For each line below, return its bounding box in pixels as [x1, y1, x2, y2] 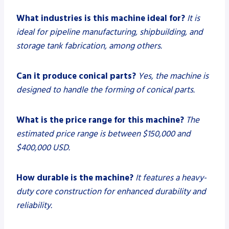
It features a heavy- [135, 171, 207, 184]
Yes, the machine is [138, 70, 209, 82]
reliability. [16, 199, 52, 212]
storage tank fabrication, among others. [16, 39, 162, 52]
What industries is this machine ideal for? [16, 12, 185, 25]
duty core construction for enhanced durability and [16, 185, 206, 198]
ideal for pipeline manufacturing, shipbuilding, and [16, 26, 203, 38]
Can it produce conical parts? [16, 70, 136, 82]
